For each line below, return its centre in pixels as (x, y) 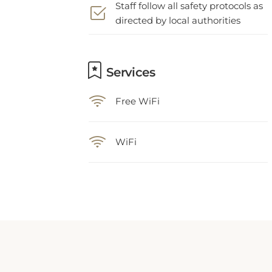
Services (129, 64)
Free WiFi (138, 93)
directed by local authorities (178, 12)
